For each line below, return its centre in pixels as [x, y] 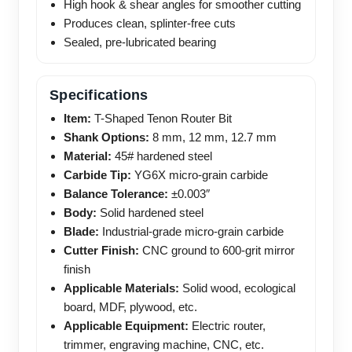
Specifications [99, 95]
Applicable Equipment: [126, 326]
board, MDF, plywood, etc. [130, 307]
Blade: [81, 232]
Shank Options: [106, 137]
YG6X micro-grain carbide [200, 175]
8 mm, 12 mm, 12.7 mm [213, 137]
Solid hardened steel [150, 213]
